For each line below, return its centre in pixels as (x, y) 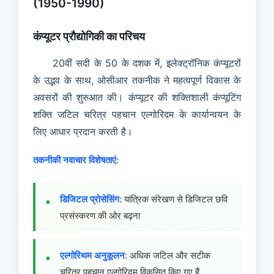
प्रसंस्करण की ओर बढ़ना (100, 215)
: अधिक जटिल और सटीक (168, 256)
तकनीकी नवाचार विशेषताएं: (76, 160)
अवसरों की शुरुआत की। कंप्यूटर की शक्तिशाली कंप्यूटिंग (137, 97)
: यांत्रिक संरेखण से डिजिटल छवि (173, 199)
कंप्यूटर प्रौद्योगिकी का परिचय (89, 36)
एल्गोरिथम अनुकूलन (92, 256)
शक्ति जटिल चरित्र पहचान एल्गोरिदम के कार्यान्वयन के (137, 114)
